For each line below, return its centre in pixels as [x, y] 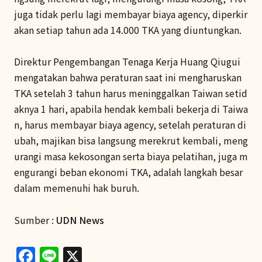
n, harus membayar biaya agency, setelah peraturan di [130, 125]
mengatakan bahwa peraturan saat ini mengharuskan [128, 77]
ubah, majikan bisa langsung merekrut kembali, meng [131, 141]
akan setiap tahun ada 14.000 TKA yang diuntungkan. [128, 30]
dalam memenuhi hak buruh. [77, 188]
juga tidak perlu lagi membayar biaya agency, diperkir [131, 14]
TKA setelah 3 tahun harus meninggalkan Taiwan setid [131, 93]
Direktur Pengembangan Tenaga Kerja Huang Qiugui [127, 62]
